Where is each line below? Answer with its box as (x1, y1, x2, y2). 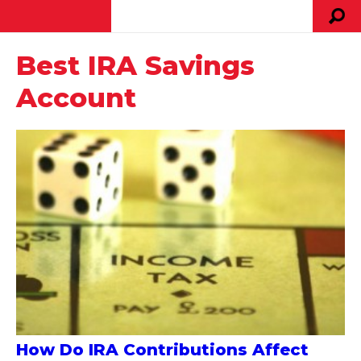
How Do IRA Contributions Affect (16, 339, 309, 359)
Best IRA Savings (16, 49, 255, 81)
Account (16, 81, 136, 114)
